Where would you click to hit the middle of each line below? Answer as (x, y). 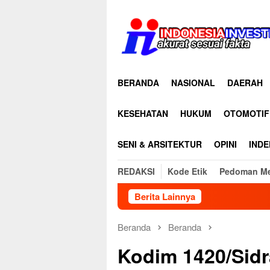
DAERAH (245, 83)
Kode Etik (187, 171)
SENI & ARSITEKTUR (160, 144)
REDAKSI (136, 171)
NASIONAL (193, 83)
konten (120, 31)
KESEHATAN (143, 113)
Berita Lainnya (165, 196)
